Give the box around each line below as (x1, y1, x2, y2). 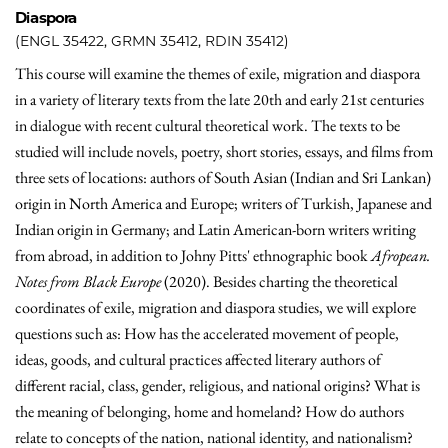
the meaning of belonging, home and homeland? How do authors (15, 401, 404, 422)
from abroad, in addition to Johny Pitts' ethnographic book (15, 245, 371, 266)
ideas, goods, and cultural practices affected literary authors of (15, 349, 381, 370)
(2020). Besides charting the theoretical (161, 271, 398, 292)
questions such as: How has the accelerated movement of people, (15, 323, 399, 344)
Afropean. (371, 245, 430, 266)
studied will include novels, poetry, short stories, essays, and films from (15, 141, 433, 162)
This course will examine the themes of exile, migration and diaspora (15, 63, 420, 84)
